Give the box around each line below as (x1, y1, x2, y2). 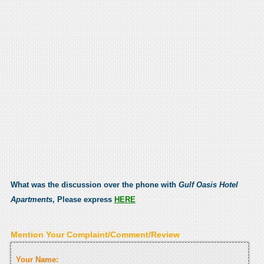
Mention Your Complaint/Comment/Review (10, 229, 180, 239)
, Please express (52, 194, 114, 204)
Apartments (10, 194, 52, 204)
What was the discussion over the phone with (10, 180, 179, 189)
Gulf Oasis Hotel (178, 180, 238, 189)
